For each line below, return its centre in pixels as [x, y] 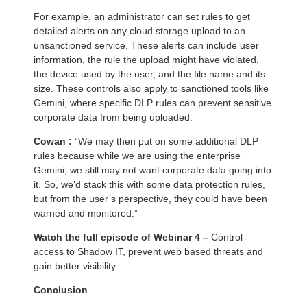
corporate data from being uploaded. [113, 118]
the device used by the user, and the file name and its [149, 74]
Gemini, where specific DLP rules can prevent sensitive [152, 103]
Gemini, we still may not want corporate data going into [152, 170]
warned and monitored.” [86, 213]
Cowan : [54, 142]
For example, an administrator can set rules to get [142, 17]
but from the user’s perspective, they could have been [150, 199]
